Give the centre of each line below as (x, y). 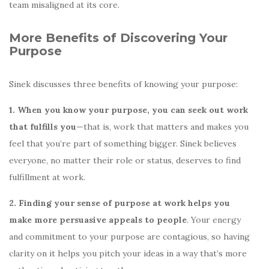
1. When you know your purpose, (79, 110)
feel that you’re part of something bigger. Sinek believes (123, 143)
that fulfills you (43, 126)
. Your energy (214, 219)
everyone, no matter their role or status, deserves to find (125, 160)
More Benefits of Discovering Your (118, 38)
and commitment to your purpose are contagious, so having (129, 236)
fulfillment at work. (48, 177)
